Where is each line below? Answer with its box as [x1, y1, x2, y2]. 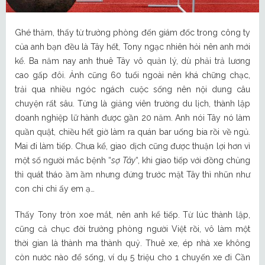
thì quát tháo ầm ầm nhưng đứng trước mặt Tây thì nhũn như [15, 170, 250, 180]
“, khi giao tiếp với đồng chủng [135, 156, 251, 166]
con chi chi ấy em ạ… [15, 184, 95, 194]
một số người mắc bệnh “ [15, 156, 112, 166]
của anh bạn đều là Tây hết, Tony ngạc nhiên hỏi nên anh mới [15, 42, 250, 52]
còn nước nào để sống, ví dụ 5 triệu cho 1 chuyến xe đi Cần [15, 253, 250, 263]
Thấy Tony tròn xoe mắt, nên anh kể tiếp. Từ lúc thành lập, [15, 210, 250, 220]
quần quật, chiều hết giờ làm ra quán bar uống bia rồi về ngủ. [15, 127, 250, 137]
